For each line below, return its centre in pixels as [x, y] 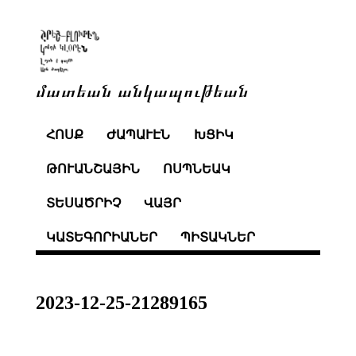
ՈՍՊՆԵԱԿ [197, 169]
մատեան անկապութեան [142, 89]
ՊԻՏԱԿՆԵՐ [218, 237]
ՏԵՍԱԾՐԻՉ [83, 203]
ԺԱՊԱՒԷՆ [139, 135]
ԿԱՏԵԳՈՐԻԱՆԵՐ [101, 237]
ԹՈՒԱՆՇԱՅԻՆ [93, 169]
